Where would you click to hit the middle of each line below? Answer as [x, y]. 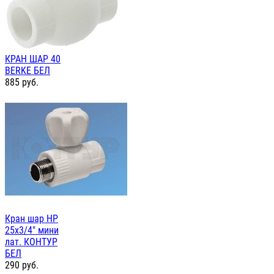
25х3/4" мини [32, 231]
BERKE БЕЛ [28, 71]
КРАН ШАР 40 [33, 59]
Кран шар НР [31, 219]
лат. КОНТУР [31, 242]
